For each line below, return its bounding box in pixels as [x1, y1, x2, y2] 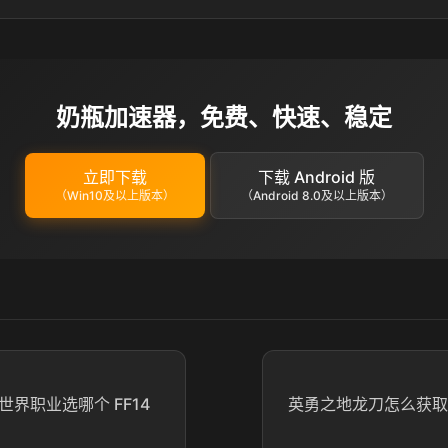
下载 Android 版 [258, 167, 375, 187]
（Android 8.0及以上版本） [240, 188, 393, 203]
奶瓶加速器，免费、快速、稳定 [56, 103, 392, 132]
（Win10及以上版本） [54, 188, 175, 203]
